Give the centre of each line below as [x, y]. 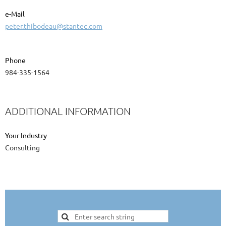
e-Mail [15, 14]
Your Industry [26, 135]
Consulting [22, 148]
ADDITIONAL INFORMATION [68, 111]
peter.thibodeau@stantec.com [54, 26]
